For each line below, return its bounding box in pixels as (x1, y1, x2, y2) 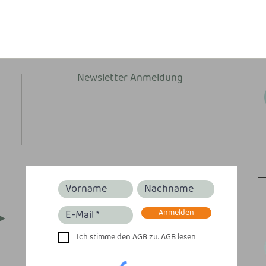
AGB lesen (161, 230, 196, 244)
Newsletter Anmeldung (77, 68, 183, 87)
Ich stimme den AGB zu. (77, 230, 159, 244)
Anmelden (159, 205, 194, 220)
